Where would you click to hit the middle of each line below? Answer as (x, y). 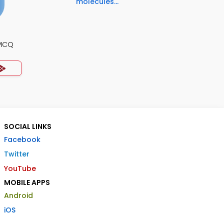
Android (18, 195)
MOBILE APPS (27, 182)
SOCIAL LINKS (28, 126)
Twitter (17, 154)
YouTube (20, 168)
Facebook (22, 139)
